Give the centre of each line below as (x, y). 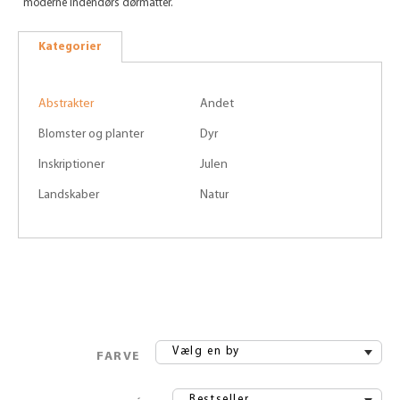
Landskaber (69, 195)
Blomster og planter (91, 134)
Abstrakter (66, 104)
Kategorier (70, 47)
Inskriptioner (71, 165)
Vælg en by (206, 351)
